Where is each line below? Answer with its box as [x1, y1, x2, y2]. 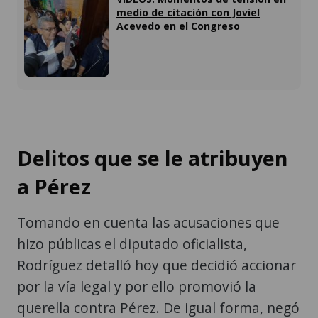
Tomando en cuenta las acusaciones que [17, 212, 280, 232]
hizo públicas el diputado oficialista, [17, 234, 247, 253]
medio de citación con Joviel [116, 6, 260, 20]
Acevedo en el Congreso [116, 19, 240, 33]
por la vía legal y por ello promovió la [17, 276, 256, 296]
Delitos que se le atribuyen [17, 143, 288, 172]
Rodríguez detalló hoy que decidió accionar [17, 255, 296, 275]
